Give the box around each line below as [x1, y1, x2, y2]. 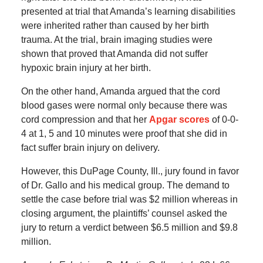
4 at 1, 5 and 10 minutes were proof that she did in [21, 129, 227, 139]
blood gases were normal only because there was [21, 100, 227, 111]
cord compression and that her [21, 114, 149, 125]
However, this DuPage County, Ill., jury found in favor [21, 166, 239, 177]
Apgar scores [149, 114, 210, 125]
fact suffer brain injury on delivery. [21, 143, 160, 153]
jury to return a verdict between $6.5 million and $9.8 [21, 222, 238, 233]
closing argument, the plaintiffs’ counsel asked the [21, 208, 227, 219]
